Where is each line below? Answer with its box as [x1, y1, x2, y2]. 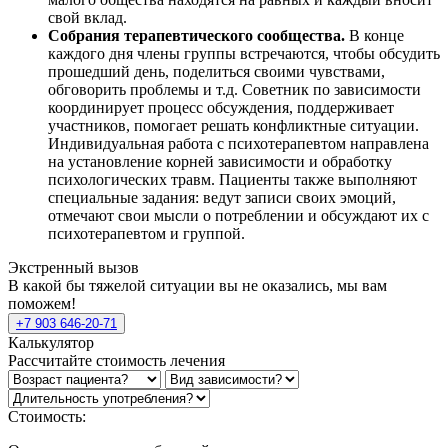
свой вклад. [48, 9, 127, 27]
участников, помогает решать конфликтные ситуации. [48, 117, 419, 135]
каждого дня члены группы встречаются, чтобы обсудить [48, 45, 440, 63]
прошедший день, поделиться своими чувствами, [48, 63, 385, 81]
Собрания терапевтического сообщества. [48, 27, 345, 45]
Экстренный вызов [8, 259, 139, 277]
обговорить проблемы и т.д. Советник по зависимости [48, 81, 421, 99]
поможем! [8, 295, 76, 313]
